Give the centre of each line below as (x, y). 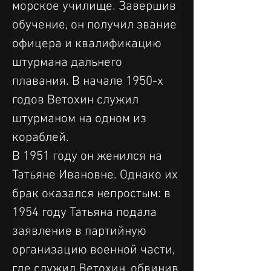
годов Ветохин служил (77, 100)
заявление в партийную (81, 231)
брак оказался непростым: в (93, 194)
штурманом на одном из (81, 119)
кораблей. (41, 138)
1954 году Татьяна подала (86, 213)
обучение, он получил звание (96, 25)
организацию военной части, (95, 250)
